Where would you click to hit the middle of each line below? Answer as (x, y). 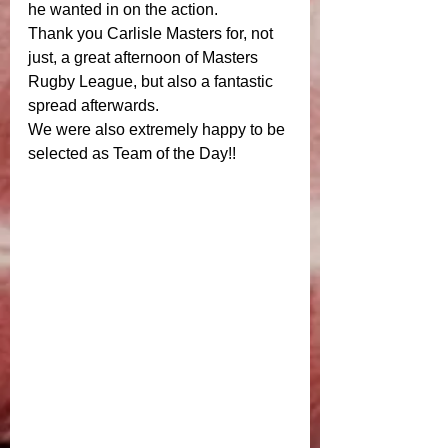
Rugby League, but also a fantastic (152, 82)
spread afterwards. (95, 106)
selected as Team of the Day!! (134, 154)
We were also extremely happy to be (158, 130)
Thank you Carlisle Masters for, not (152, 34)
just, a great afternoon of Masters (145, 58)
